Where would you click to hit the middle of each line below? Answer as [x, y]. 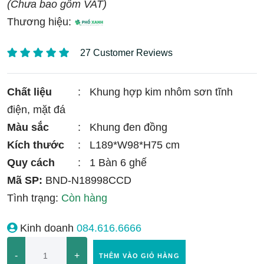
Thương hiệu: [41, 22]
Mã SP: [25, 180]
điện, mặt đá [36, 110]
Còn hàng [84, 198]
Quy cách [31, 163]
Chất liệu [29, 92]
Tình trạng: [33, 198]
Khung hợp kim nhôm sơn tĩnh [161, 92]
